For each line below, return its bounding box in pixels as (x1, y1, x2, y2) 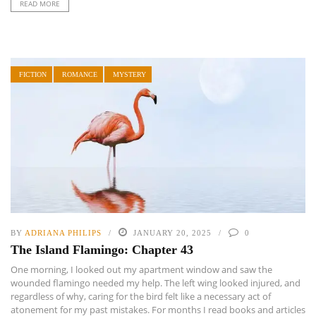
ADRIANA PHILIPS (25, 228, 102, 237)
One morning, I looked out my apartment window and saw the (11, 262, 272, 276)
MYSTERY (113, 71, 146, 79)
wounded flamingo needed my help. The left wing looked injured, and (11, 276, 300, 289)
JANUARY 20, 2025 (133, 228, 212, 237)
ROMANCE (62, 71, 97, 79)
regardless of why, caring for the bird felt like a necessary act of (11, 289, 271, 303)
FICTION (19, 71, 47, 79)
